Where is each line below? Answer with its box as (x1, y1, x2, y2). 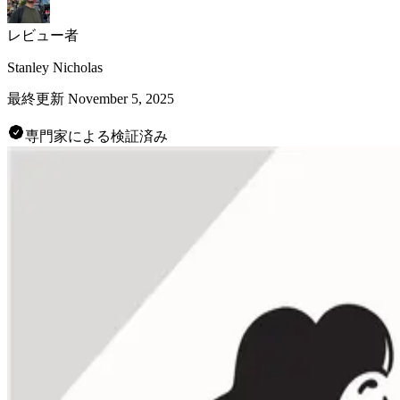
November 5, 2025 (68, 90, 174, 106)
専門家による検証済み (25, 128, 168, 144)
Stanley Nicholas (7, 59, 103, 75)
